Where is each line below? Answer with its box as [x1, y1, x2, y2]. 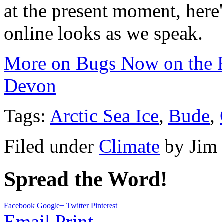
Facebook [4, 201, 35, 210]
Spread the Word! [4, 167, 167, 191]
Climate [99, 135, 160, 157]
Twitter [66, 201, 89, 210]
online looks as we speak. [4, 22, 203, 44]
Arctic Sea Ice [50, 105, 159, 127]
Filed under [4, 135, 99, 157]
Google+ [37, 201, 64, 210]
